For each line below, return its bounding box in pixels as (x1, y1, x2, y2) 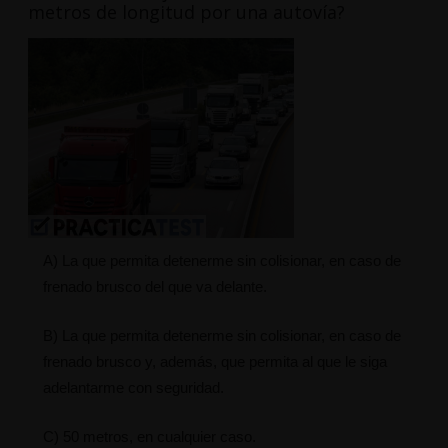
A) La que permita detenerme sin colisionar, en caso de (42, 252, 401, 270)
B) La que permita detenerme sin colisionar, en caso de (42, 327, 401, 345)
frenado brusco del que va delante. (42, 278, 267, 296)
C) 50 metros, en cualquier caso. (42, 428, 256, 446)
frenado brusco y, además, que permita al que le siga (42, 353, 387, 371)
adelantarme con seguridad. (42, 379, 224, 397)
